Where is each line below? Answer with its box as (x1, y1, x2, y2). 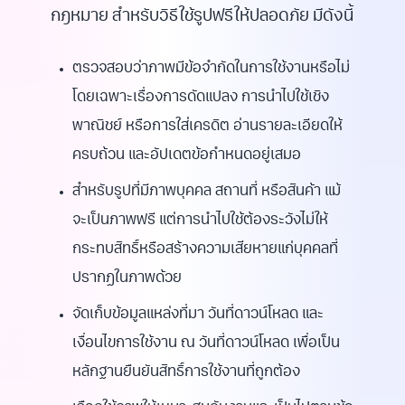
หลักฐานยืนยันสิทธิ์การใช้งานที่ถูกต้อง (72, 366, 300, 381)
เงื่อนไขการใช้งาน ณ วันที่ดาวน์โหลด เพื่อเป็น (72, 337, 340, 352)
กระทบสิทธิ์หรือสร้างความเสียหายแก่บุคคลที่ (72, 243, 338, 258)
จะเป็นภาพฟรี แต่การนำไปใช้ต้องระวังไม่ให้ (72, 214, 328, 229)
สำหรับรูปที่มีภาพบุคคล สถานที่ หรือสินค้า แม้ (72, 185, 341, 200)
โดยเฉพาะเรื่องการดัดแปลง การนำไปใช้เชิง (72, 91, 329, 106)
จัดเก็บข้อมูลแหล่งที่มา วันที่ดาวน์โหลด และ (72, 308, 324, 323)
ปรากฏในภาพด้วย (72, 272, 182, 287)
